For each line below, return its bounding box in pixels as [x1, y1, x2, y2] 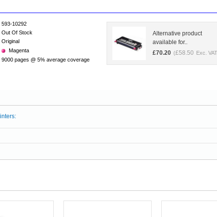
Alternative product [153, 30, 202, 37]
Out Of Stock [1, 30, 32, 35]
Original [1, 38, 19, 44]
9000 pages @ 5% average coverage [1, 57, 90, 62]
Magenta [9, 47, 29, 53]
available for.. [153, 39, 187, 46]
